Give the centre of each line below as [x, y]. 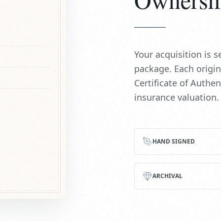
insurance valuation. [177, 97]
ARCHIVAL [167, 176]
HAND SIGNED [174, 141]
